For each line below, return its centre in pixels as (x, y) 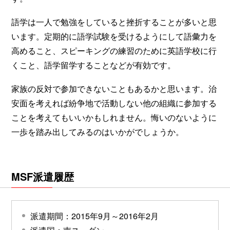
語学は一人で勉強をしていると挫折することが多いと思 (114, 22)
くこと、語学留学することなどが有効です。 (93, 65)
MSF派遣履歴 (43, 176)
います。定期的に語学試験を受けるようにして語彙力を (114, 36)
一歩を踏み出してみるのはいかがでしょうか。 (98, 131)
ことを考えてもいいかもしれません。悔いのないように (114, 117)
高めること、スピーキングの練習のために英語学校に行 (114, 50)
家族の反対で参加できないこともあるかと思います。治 (114, 88)
